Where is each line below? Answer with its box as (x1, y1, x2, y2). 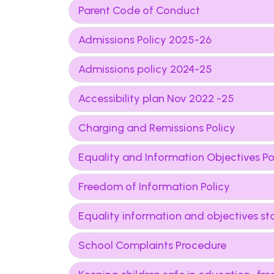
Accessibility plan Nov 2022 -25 (78, 92, 234, 105)
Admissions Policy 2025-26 (78, 33, 212, 46)
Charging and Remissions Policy (78, 121, 235, 135)
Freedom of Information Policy (78, 180, 230, 193)
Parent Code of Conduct (78, 4, 200, 17)
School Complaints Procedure (78, 239, 226, 252)
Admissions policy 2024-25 (78, 62, 212, 76)
